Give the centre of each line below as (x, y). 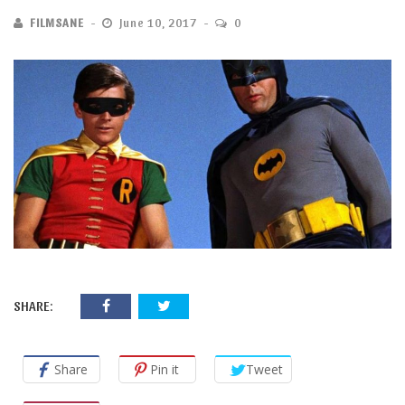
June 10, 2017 (158, 22)
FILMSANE (57, 22)
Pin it (165, 369)
